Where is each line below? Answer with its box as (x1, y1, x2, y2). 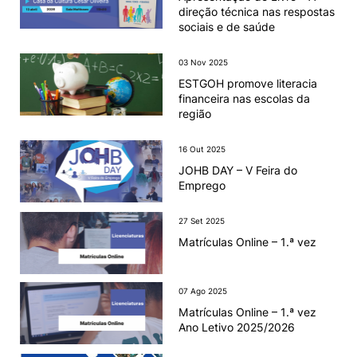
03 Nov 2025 (178, 57, 228, 67)
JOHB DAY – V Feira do (178, 163, 297, 177)
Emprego (178, 178, 226, 192)
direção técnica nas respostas (178, 5, 335, 18)
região (178, 107, 211, 120)
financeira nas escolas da (178, 92, 310, 105)
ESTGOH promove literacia (178, 76, 317, 90)
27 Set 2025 (178, 216, 225, 226)
